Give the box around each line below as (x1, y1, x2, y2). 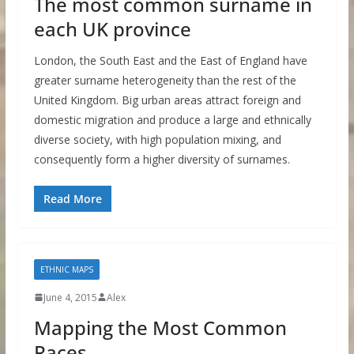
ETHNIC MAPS (40, 263, 93, 275)
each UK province (33, 15, 191, 42)
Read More (43, 190, 102, 206)
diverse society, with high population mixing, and (33, 131, 281, 147)
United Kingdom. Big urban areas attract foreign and (33, 92, 301, 107)
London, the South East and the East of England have (33, 52, 307, 68)
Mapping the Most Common (33, 314, 287, 341)
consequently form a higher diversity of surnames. (33, 151, 290, 167)
